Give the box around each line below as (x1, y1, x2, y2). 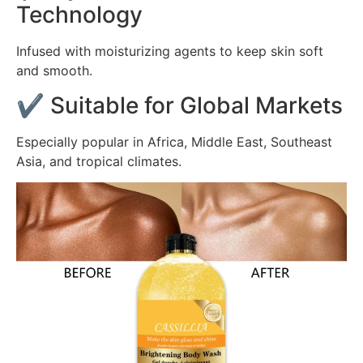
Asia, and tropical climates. (16, 152, 181, 169)
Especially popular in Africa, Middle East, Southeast (16, 133, 332, 150)
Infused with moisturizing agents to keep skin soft (16, 43, 323, 60)
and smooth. (16, 62, 92, 79)
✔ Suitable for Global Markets (16, 91, 343, 119)
